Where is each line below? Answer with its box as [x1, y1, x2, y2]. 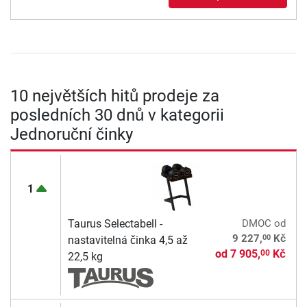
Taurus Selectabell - [67, 217, 162, 231]
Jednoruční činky [10, 125, 133, 145]
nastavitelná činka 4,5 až [67, 234, 188, 247]
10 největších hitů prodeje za [10, 86, 219, 106]
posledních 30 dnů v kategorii [10, 106, 224, 125]
